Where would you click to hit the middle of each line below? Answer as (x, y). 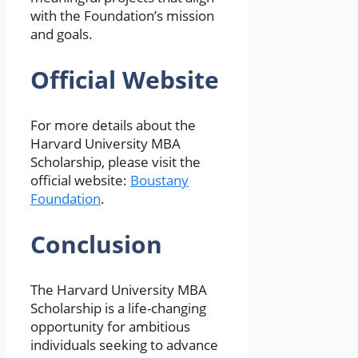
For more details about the (113, 125)
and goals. (62, 34)
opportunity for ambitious (110, 326)
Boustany (159, 180)
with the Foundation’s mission (122, 16)
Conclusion (96, 244)
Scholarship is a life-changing (118, 308)
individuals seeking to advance (124, 344)
